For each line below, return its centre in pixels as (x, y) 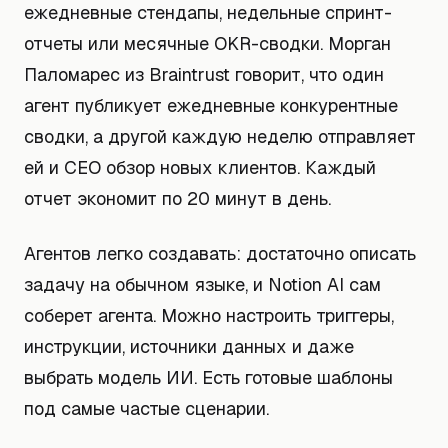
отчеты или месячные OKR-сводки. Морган (207, 43)
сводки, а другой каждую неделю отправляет (220, 136)
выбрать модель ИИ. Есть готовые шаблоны (208, 377)
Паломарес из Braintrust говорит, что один (204, 74)
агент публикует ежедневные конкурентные (211, 105)
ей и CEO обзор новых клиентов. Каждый (200, 167)
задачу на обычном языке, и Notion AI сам (202, 284)
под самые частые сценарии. (146, 408)
